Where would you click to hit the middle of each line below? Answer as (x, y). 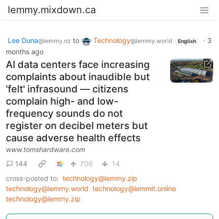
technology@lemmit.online (134, 188)
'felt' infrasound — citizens (67, 89)
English (187, 41)
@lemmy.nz (55, 41)
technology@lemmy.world (47, 188)
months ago (25, 51)
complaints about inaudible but (78, 77)
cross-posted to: (32, 178)
